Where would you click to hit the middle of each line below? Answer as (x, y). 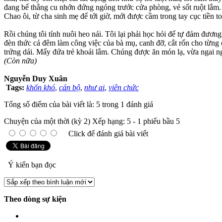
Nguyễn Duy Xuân (36, 79)
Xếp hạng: (110, 121)
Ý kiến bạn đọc (31, 165)
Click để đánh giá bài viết (108, 134)
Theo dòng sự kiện (35, 199)
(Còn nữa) (20, 61)
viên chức (124, 88)
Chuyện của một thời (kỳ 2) (47, 121)
